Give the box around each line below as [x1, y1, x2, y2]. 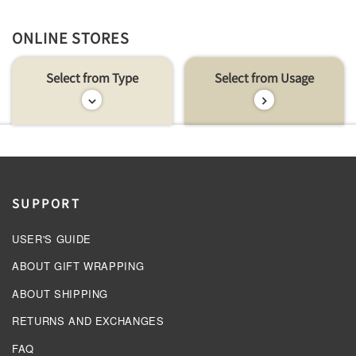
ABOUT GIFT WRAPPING [12, 258, 145, 274]
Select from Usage [214, 68, 314, 86]
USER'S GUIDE [12, 230, 91, 246]
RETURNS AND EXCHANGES [12, 313, 164, 329]
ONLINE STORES [12, 26, 130, 48]
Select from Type [45, 68, 138, 86]
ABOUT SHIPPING [12, 285, 109, 301]
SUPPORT [12, 194, 80, 211]
